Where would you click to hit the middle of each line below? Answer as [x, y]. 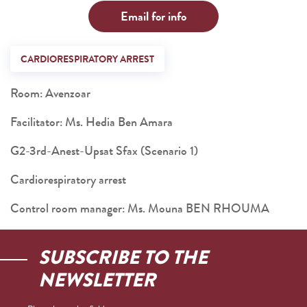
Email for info [153, 16]
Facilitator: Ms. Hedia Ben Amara [91, 122]
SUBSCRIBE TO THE [123, 258]
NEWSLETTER [97, 280]
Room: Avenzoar [50, 93]
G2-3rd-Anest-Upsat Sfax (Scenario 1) [104, 151]
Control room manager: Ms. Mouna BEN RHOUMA [140, 208]
